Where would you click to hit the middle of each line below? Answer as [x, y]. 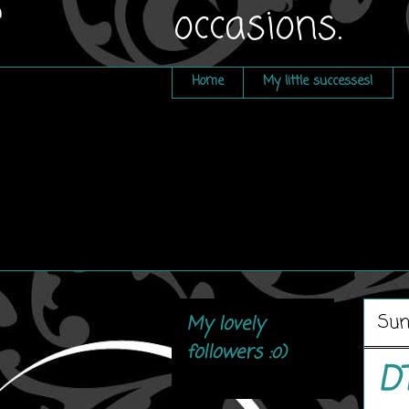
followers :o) [236, 352]
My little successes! [318, 82]
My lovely [225, 324]
